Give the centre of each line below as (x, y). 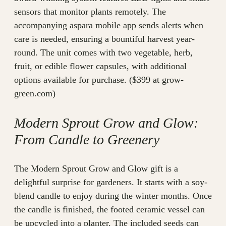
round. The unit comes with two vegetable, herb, (103, 53)
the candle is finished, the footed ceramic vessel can (109, 210)
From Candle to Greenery (87, 140)
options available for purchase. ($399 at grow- (99, 80)
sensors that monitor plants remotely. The (90, 12)
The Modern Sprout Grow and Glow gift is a (96, 169)
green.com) (35, 94)
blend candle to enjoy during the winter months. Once (113, 196)
